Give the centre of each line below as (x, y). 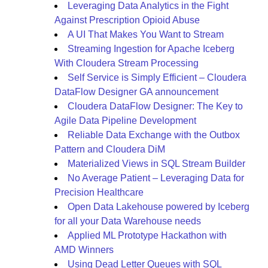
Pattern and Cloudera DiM (110, 149)
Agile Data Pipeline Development (125, 121)
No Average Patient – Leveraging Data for (156, 178)
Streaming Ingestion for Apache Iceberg (151, 49)
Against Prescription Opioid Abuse (127, 20)
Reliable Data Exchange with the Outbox (154, 135)
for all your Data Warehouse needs (128, 221)
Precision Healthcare (99, 192)
